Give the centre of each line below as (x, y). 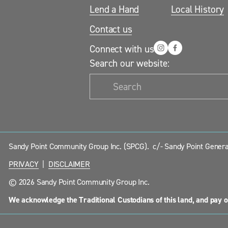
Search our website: (130, 63)
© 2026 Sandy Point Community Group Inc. (79, 181)
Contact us (111, 29)
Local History (197, 9)
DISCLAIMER (69, 164)
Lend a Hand (115, 9)
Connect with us (122, 49)
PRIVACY (24, 164)
